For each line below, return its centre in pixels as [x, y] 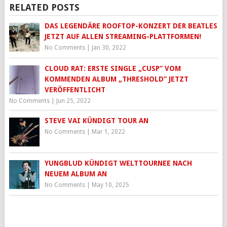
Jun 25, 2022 [73, 101]
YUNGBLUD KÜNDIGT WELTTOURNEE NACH [118, 163]
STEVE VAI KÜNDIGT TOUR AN [96, 121]
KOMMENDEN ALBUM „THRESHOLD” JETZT [116, 79]
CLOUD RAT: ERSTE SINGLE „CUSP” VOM [112, 69]
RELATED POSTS [44, 8]
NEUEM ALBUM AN [75, 174]
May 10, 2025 [110, 185]
